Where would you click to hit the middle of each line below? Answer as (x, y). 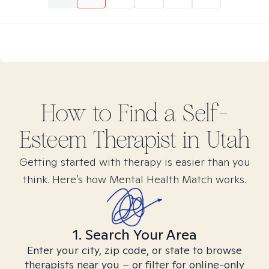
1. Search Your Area (134, 234)
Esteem (53, 140)
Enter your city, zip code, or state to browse (134, 250)
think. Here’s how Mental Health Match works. (134, 179)
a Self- (196, 113)
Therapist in (146, 140)
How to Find (102, 113)
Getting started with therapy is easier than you (134, 162)
